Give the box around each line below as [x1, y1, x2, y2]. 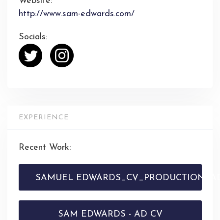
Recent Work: [18, 142, 71, 152]
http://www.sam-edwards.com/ [18, 9, 135, 19]
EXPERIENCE [18, 113, 69, 121]
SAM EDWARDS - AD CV [57, 209, 163, 219]
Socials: [18, 32, 47, 42]
